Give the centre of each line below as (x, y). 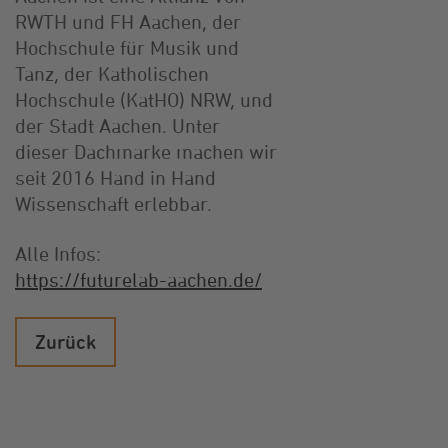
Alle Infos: (58, 253)
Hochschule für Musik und (127, 47)
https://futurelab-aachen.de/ (138, 279)
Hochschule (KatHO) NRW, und (144, 99)
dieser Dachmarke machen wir (146, 151)
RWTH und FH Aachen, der (128, 21)
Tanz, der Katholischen (112, 73)
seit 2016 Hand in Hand (115, 177)
